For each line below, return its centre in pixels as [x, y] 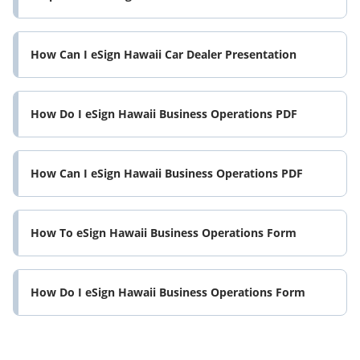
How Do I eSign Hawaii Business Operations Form [168, 292]
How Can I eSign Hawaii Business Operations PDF [167, 174]
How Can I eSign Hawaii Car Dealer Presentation [164, 55]
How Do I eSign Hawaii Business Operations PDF [164, 114]
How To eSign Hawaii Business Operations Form [164, 233]
